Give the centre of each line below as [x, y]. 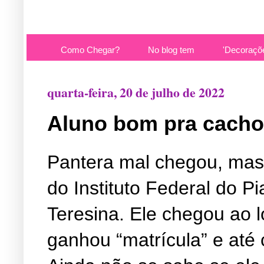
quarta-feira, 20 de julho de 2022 [136, 92]
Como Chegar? [90, 50]
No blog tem [171, 50]
